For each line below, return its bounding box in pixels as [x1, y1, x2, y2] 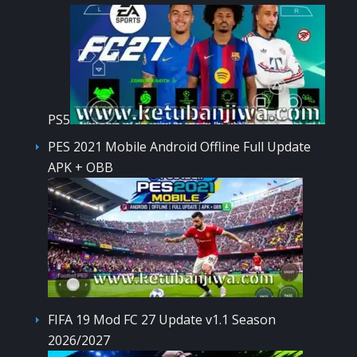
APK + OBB [48, 158, 113, 176]
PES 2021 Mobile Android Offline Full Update [48, 137, 311, 155]
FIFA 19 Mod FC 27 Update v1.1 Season [48, 310, 276, 328]
